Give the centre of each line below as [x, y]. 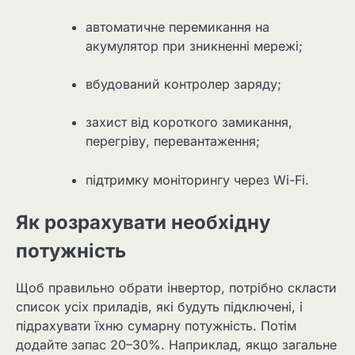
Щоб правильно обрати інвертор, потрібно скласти [176, 287]
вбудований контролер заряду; [183, 84]
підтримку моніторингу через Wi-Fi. [197, 179]
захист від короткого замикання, [189, 122]
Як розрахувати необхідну [143, 222]
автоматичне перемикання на [177, 27]
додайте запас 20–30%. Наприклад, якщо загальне [176, 344]
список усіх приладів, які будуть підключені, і [159, 306]
